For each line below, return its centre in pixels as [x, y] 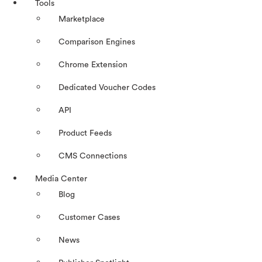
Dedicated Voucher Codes [107, 88]
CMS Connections [93, 156]
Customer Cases [89, 218]
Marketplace [82, 20]
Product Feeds [85, 134]
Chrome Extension [93, 65]
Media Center [61, 179]
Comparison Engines [97, 42]
